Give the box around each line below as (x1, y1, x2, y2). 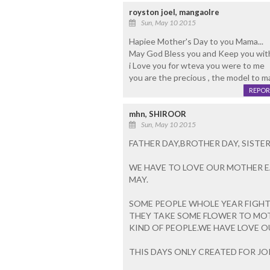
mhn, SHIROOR (128, 109, 186, 119)
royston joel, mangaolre (128, 7, 219, 17)
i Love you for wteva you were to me (128, 60, 265, 71)
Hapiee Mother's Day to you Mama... (128, 36, 263, 47)
